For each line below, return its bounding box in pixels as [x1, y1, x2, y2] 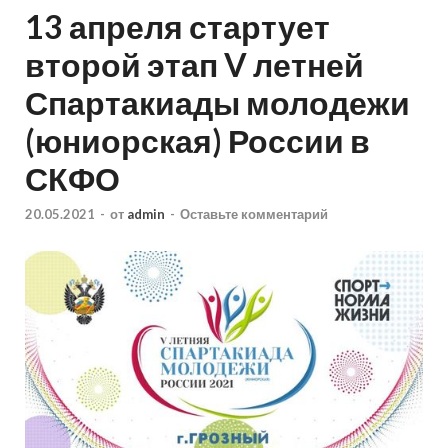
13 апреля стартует [25, 6, 330, 46]
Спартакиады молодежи [25, 82, 410, 122]
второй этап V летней [25, 44, 364, 84]
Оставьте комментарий [180, 206, 328, 223]
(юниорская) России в [25, 120, 370, 160]
